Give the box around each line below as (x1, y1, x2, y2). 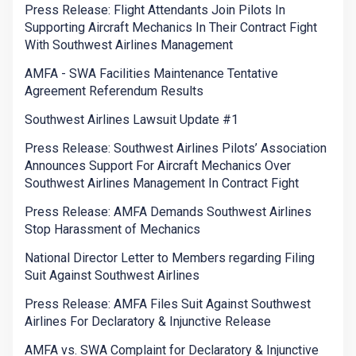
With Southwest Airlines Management (25, 37, 233, 53)
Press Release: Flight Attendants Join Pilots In (25, 2, 285, 18)
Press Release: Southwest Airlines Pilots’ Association (25, 141, 327, 157)
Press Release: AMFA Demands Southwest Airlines (25, 204, 311, 220)
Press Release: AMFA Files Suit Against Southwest (25, 296, 311, 312)
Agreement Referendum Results (25, 83, 203, 99)
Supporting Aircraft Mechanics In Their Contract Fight (25, 20, 317, 36)
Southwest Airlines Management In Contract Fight (25, 176, 299, 192)
